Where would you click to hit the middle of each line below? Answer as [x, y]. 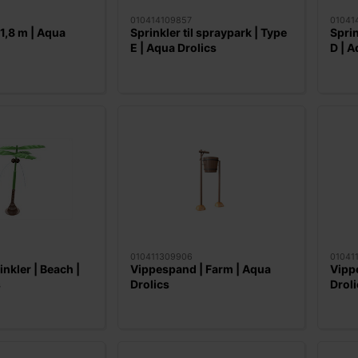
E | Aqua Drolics [173, 48]
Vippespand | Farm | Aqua [200, 268]
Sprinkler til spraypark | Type [208, 33]
